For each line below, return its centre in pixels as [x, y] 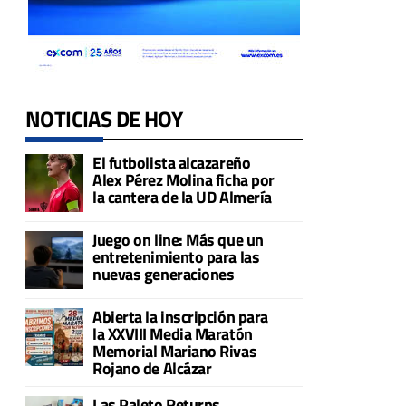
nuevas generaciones [164, 274]
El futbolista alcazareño [172, 162]
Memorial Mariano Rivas [175, 351]
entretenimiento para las [176, 256]
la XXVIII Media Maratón [173, 333]
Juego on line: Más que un [178, 239]
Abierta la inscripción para [180, 316]
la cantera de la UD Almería [182, 197]
